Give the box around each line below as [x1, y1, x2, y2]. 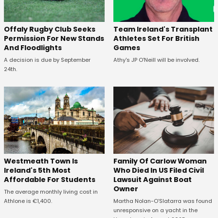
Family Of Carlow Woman [113, 156, 207, 166]
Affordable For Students [4, 175, 95, 185]
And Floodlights [4, 42, 62, 53]
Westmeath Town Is [4, 156, 78, 166]
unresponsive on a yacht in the [113, 206, 198, 215]
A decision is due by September [4, 55, 91, 64]
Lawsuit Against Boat [113, 175, 192, 185]
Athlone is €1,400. [4, 197, 52, 205]
